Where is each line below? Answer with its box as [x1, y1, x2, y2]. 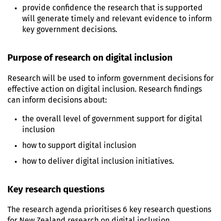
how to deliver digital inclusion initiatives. [22, 157, 174, 165]
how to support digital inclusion [22, 141, 136, 149]
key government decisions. [22, 26, 117, 34]
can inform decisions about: [7, 96, 107, 104]
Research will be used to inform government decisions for [7, 74, 214, 82]
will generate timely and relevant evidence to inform [22, 15, 212, 23]
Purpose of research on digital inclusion [7, 53, 173, 63]
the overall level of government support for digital [22, 114, 202, 123]
